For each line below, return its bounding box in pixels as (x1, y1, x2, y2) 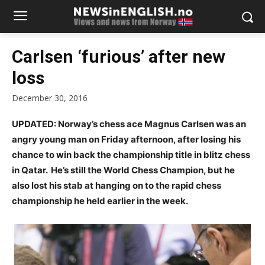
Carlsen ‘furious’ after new (12, 46, 225, 67)
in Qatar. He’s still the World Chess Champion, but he (12, 164, 235, 176)
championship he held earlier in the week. (12, 195, 188, 207)
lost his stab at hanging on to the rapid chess (31, 180, 221, 192)
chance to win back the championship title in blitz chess (12, 149, 250, 161)
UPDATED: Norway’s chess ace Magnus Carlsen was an (12, 118, 246, 130)
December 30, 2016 (12, 92, 88, 104)
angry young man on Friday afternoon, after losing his (12, 134, 241, 146)
